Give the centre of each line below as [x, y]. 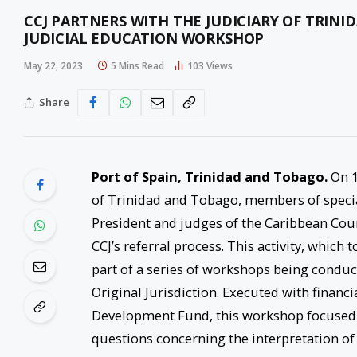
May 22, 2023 [53, 65]
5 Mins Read [137, 65]
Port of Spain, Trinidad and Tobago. [209, 176]
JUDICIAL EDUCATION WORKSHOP [144, 38]
